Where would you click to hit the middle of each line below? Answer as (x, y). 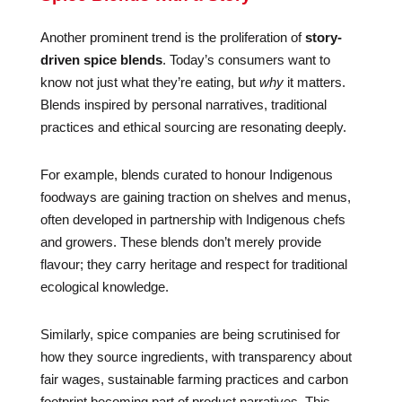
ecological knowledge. (104, 287)
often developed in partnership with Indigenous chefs (192, 219)
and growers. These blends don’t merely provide (180, 242)
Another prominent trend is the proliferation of (172, 37)
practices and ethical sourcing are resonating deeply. (193, 127)
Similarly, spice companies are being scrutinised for (190, 334)
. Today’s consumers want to (246, 60)
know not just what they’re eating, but (149, 82)
